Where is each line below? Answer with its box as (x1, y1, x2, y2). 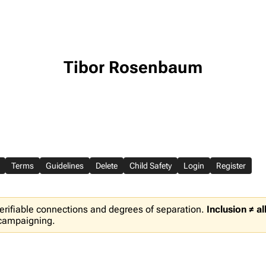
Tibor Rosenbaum (64, 57, 202, 77)
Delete (96, 160, 118, 170)
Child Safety (129, 160, 172, 170)
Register (216, 160, 246, 170)
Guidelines (46, 160, 84, 170)
